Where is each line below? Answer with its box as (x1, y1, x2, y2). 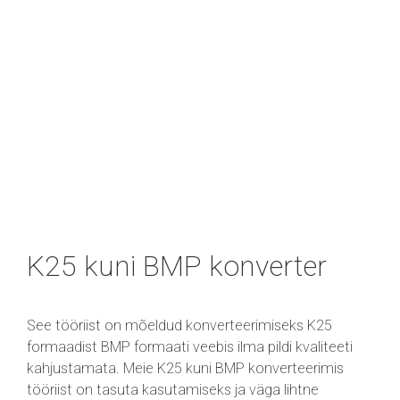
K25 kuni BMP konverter (27, 248, 327, 283)
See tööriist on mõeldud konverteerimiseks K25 (27, 316, 332, 334)
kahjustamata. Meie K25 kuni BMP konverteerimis (27, 359, 344, 377)
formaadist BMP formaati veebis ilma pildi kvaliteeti (27, 337, 353, 355)
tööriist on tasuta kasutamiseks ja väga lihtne (27, 380, 319, 398)
